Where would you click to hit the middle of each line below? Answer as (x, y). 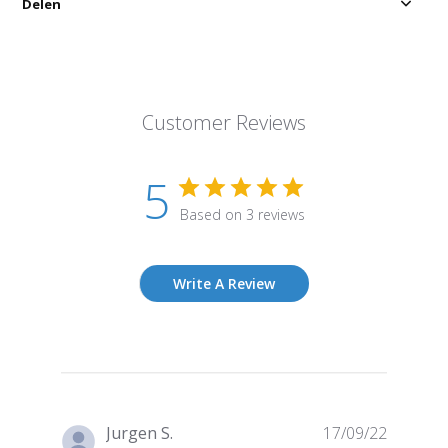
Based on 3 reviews (242, 215)
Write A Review (224, 284)
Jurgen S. (139, 433)
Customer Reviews (223, 123)
